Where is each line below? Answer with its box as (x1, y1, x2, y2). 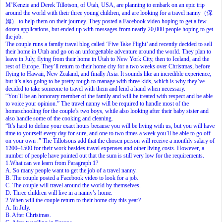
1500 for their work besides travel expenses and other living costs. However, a (20, 144, 204, 152)
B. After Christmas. (5, 211, 51, 219)
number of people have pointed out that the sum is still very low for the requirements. (5, 152, 204, 159)
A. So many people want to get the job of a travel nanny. (5, 166, 137, 174)
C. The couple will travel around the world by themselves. (5, 181, 141, 189)
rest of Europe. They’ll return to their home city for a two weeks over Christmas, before (5, 62, 210, 70)
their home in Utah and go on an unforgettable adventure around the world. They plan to (5, 48, 211, 55)
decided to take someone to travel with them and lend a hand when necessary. (5, 85, 185, 92)
